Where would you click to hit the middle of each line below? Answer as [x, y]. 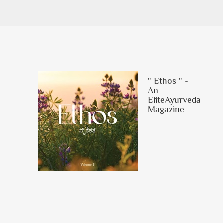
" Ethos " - [168, 81]
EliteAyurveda [174, 100]
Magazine [166, 109]
